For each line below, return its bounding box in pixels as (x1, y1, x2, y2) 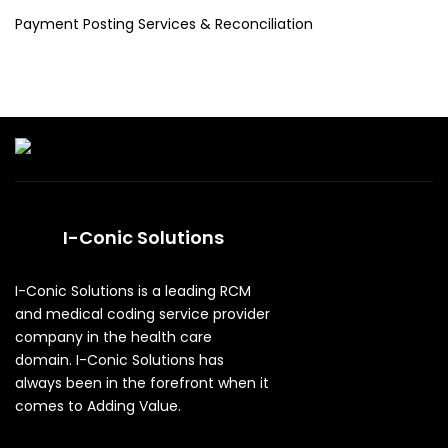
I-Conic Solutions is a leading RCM (15, 280, 251, 301)
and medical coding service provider (15, 303, 270, 324)
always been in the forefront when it (15, 372, 269, 393)
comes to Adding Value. (15, 395, 181, 416)
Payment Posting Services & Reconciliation (15, 14, 313, 34)
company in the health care (15, 326, 212, 347)
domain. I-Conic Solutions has (15, 349, 224, 370)
